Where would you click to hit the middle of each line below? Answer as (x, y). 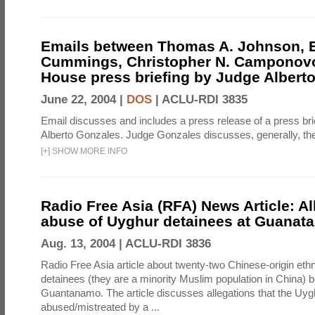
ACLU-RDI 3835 (205, 100)
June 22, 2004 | (84, 100)
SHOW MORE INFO (89, 152)
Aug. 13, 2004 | (83, 244)
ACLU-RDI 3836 (168, 244)
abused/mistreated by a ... (100, 307)
